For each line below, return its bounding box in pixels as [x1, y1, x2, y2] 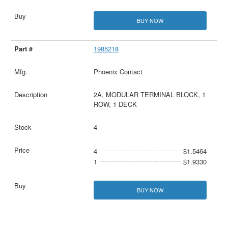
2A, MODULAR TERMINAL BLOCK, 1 [93, 89, 206, 99]
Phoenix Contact [93, 66, 142, 76]
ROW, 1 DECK [93, 99, 137, 109]
